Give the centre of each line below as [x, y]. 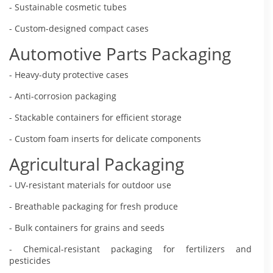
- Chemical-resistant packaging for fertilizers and [130, 249]
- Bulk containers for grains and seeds [87, 227]
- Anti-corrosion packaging [63, 96]
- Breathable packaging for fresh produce [94, 206]
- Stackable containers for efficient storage [95, 117]
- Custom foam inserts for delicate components [105, 138]
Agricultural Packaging [97, 164]
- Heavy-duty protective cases [69, 74]
